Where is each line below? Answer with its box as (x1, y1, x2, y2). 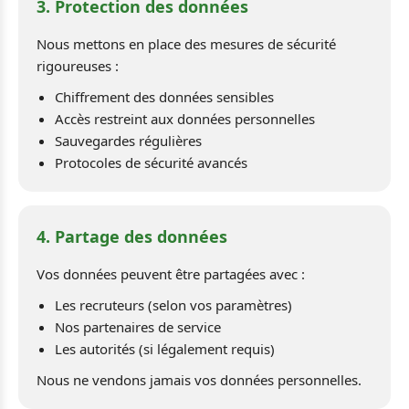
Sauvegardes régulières (55, 131, 202, 150)
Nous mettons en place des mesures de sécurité (37, 35, 336, 53)
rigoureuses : (37, 57, 119, 75)
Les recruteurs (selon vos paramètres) (55, 296, 292, 314)
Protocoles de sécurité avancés (55, 153, 247, 172)
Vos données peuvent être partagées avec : (37, 265, 305, 283)
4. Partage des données (37, 225, 227, 247)
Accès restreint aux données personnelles (55, 110, 315, 128)
